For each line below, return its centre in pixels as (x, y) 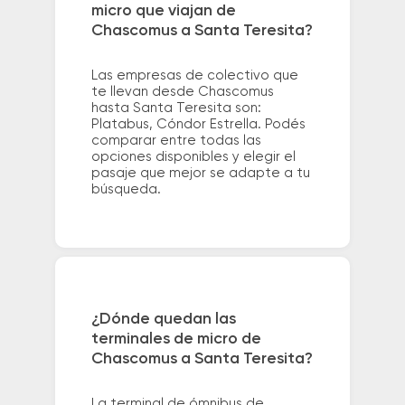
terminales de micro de (176, 339)
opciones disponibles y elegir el (193, 157)
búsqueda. (126, 190)
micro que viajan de (163, 11)
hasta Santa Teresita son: (176, 108)
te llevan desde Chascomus (182, 92)
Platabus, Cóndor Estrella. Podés (198, 125)
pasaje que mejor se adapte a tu (200, 174)
